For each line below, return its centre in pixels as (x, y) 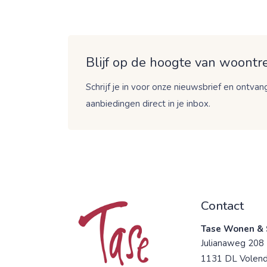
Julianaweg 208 (232, 243)
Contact (222, 205)
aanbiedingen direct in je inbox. (148, 103)
